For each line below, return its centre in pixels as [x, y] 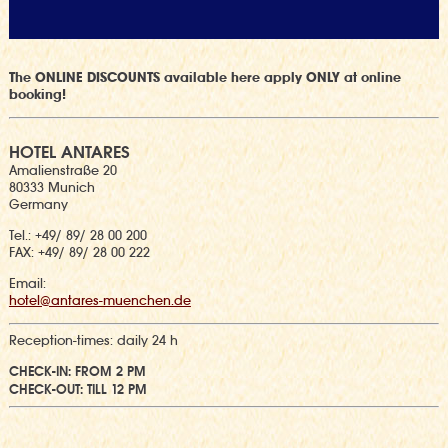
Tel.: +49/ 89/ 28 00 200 [77, 235]
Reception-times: [62, 340]
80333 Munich [51, 187]
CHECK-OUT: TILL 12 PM [77, 389]
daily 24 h [147, 340]
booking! [37, 94]
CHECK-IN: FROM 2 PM [77, 371]
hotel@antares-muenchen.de [99, 300]
